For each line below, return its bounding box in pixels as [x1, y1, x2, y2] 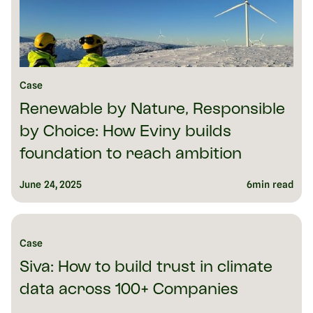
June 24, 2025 [20, 179, 82, 191]
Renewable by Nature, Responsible [20, 103, 285, 118]
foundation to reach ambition [20, 147, 242, 163]
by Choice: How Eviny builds [20, 125, 231, 140]
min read [252, 179, 293, 191]
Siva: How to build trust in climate [20, 261, 272, 276]
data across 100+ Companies [20, 283, 238, 298]
